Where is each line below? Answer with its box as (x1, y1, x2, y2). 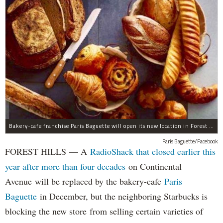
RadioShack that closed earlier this (90, 145, 216, 158)
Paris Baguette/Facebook (162, 137, 218, 146)
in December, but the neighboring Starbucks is (37, 190, 208, 203)
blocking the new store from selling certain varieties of (5, 205, 203, 218)
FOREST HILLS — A (5, 145, 90, 158)
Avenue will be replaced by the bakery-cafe (5, 175, 164, 188)
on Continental (125, 160, 182, 173)
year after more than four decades (5, 160, 125, 173)
